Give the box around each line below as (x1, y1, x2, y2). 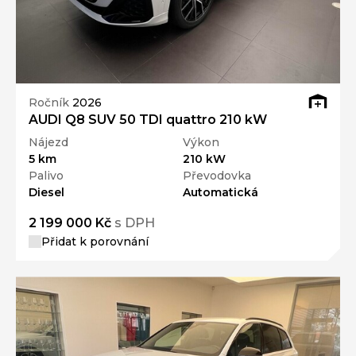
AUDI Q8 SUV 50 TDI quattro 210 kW (29, 112, 267, 128)
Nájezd (29, 135, 68, 150)
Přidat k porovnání (41, 234, 149, 250)
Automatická (183, 185, 258, 200)
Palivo (29, 168, 64, 184)
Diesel (29, 185, 64, 200)
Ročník (29, 95, 72, 110)
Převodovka (183, 168, 251, 184)
